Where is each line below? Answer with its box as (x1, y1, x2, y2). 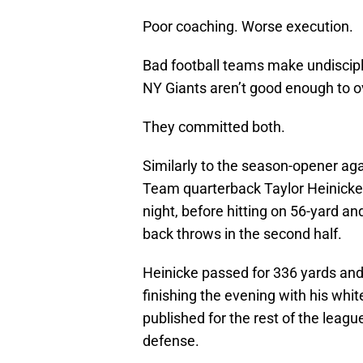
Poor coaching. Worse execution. (143, 18, 353, 36)
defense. (143, 332, 199, 350)
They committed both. (143, 118, 285, 136)
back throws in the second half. (143, 225, 342, 243)
